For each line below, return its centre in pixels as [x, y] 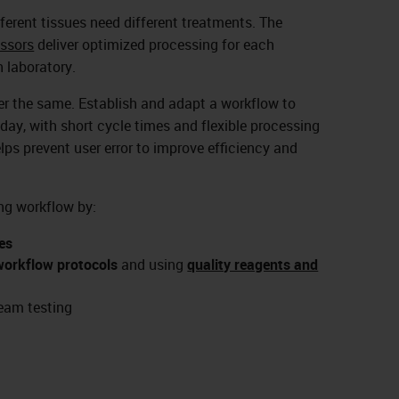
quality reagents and [253, 264]
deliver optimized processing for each [155, 44]
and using [153, 264]
